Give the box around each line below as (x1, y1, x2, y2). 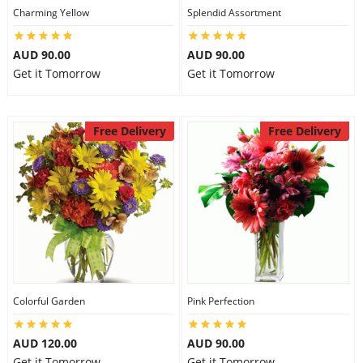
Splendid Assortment (187, 6, 281, 19)
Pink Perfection (187, 294, 254, 308)
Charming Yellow (12, 6, 89, 19)
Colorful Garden (12, 294, 85, 308)
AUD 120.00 (12, 335, 77, 351)
